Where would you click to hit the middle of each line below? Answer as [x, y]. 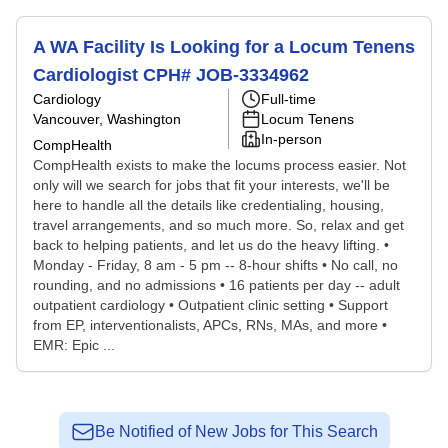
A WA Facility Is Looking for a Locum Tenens [224, 47]
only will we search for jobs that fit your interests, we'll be [211, 185]
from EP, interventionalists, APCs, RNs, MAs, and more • [210, 325]
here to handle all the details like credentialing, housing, [208, 205]
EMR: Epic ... [74, 345]
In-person [291, 139]
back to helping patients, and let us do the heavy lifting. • [211, 245]
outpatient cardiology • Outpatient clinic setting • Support [210, 305]
